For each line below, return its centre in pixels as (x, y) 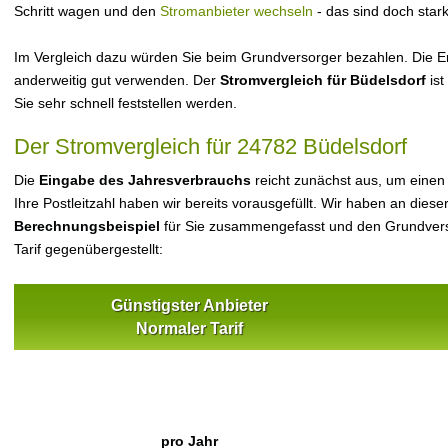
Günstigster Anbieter (189, 305)
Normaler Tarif (189, 328)
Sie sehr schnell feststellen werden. (125, 103)
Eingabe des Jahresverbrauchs (145, 180)
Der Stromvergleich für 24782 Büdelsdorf (210, 146)
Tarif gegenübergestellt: (88, 249)
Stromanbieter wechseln (236, 11)
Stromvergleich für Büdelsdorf (323, 80)
